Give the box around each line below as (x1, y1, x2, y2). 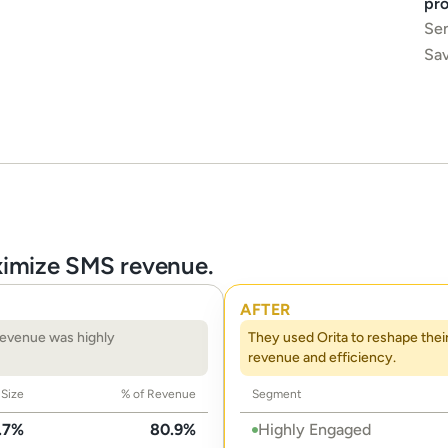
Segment (252, 387, 302, 401)
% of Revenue (121, 387, 196, 401)
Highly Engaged (258, 420, 371, 439)
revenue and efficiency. (248, 349, 396, 366)
